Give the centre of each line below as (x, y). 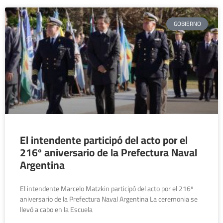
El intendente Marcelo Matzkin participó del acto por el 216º (107, 189)
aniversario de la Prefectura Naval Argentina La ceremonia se (109, 199)
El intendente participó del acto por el (104, 140)
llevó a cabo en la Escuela (56, 210)
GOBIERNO (187, 24)
